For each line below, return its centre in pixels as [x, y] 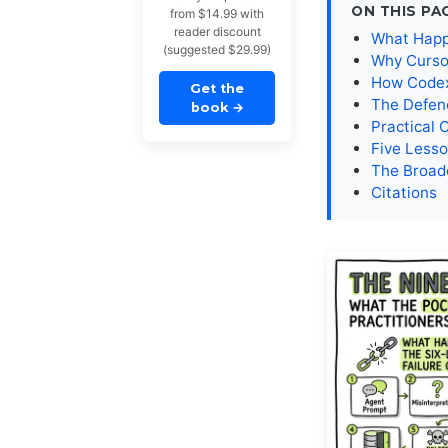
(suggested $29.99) [217, 50]
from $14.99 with [217, 14]
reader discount [217, 32]
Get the [217, 89]
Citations [404, 192]
